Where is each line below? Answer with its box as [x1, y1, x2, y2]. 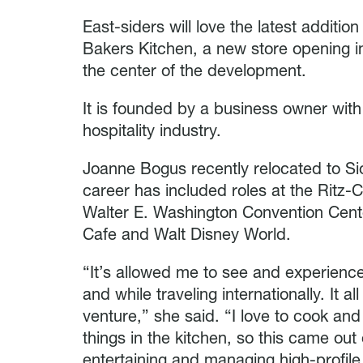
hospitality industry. [83, 123, 221, 140]
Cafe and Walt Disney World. [83, 227, 291, 244]
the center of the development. [83, 63, 306, 80]
